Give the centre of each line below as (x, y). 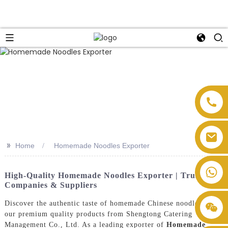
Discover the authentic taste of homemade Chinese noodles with (111, 204)
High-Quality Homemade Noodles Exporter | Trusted (108, 175)
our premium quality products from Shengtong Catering (98, 214)
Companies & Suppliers (51, 185)
